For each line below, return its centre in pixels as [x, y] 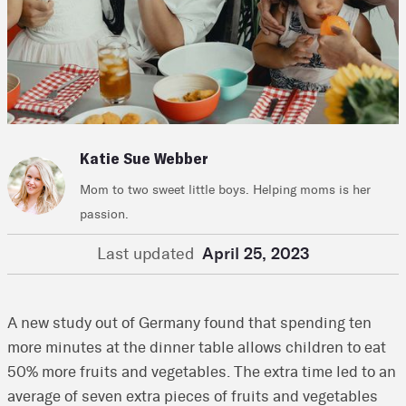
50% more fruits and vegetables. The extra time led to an [202, 371]
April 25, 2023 [256, 253]
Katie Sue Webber [144, 157]
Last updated [145, 253]
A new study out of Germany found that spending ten [189, 322]
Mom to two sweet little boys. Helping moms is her [225, 189]
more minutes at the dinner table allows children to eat [197, 347]
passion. [104, 214]
